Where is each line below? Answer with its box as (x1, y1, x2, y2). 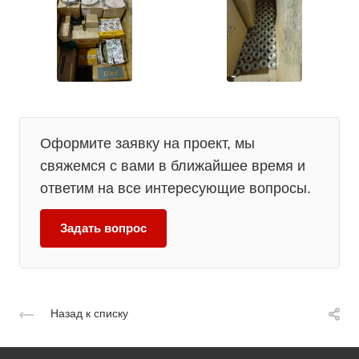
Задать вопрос (60, 220, 147, 235)
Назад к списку (50, 306, 128, 320)
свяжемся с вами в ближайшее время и (40, 157, 305, 174)
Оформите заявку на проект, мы (40, 135, 255, 151)
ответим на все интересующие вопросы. (40, 179, 311, 196)
